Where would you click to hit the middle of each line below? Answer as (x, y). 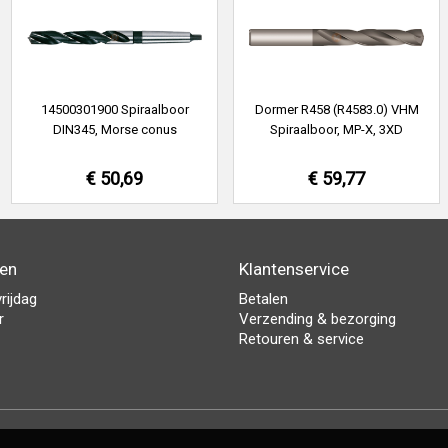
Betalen (263, 299)
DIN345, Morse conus (114, 129)
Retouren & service (301, 339)
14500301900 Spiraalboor (114, 109)
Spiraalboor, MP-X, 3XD (336, 129)
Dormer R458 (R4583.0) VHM (336, 109)
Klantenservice (294, 269)
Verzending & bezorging (317, 319)
